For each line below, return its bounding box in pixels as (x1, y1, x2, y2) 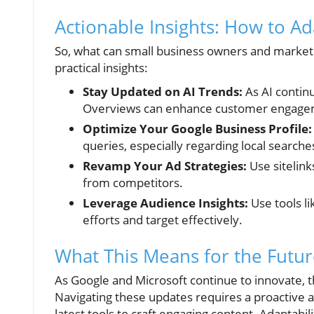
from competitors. (83, 175, 183, 191)
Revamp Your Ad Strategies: (83, 158, 247, 174)
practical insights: (55, 60, 148, 76)
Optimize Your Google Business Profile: (83, 121, 312, 137)
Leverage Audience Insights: (83, 195, 248, 211)
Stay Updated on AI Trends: (83, 83, 243, 100)
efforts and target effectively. (83, 212, 243, 228)
